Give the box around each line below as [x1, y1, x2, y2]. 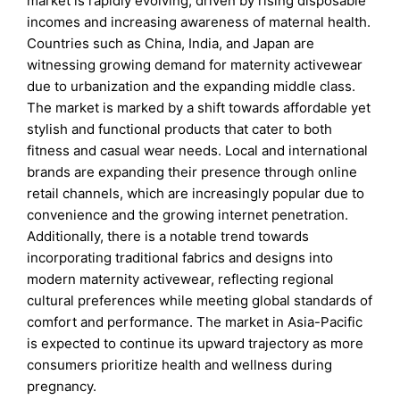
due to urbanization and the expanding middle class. [27, 78, 356, 96]
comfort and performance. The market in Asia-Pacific [27, 313, 363, 331]
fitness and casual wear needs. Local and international [27, 142, 369, 160]
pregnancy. [27, 378, 97, 396]
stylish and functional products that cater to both [27, 121, 333, 138]
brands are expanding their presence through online [27, 163, 358, 181]
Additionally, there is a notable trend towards [27, 228, 310, 246]
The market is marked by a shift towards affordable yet [27, 99, 371, 117]
